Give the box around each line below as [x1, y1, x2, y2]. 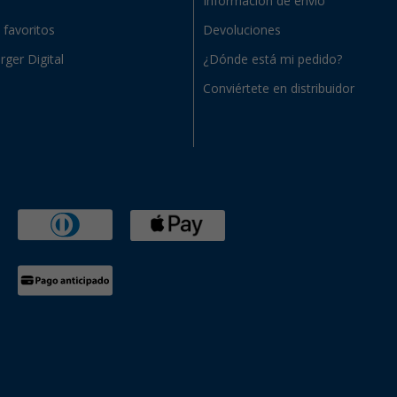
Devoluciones [203, 23, 281, 38]
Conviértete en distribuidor [203, 82, 354, 97]
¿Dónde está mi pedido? [203, 52, 342, 67]
